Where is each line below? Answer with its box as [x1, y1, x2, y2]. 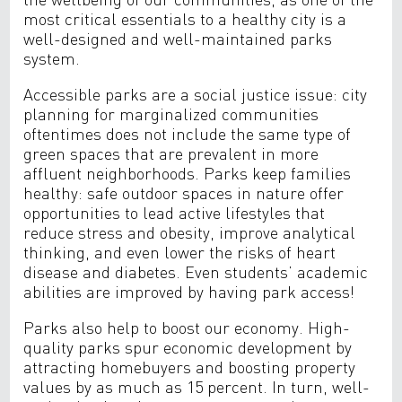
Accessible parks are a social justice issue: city [23, 83, 368, 104]
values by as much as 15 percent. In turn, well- [23, 376, 371, 397]
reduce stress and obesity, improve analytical [23, 222, 356, 242]
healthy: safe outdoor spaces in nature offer [23, 182, 345, 203]
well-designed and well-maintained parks [23, 28, 333, 48]
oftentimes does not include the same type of [23, 123, 352, 144]
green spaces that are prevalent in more [23, 143, 319, 163]
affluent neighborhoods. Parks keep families [23, 162, 352, 183]
